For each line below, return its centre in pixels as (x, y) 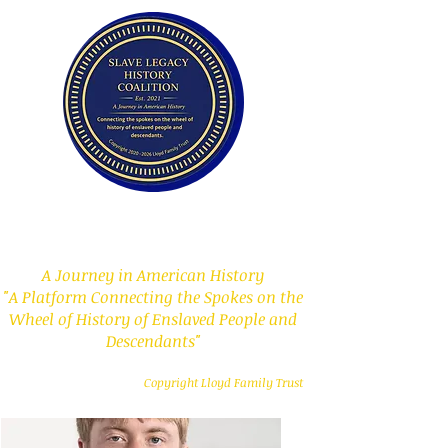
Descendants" (153, 341)
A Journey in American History (153, 275)
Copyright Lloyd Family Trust (223, 382)
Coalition (153, 241)
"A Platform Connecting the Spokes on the (153, 297)
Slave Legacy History (153, 215)
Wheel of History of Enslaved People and (153, 319)
